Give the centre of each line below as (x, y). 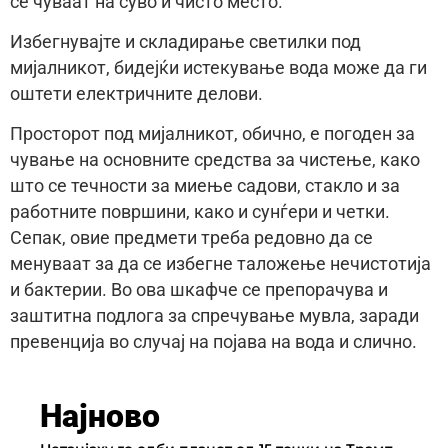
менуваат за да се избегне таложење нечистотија (220, 264)
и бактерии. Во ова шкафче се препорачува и (199, 290)
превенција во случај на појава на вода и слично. (213, 342)
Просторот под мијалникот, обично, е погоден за (212, 134)
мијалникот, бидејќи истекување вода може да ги (218, 68)
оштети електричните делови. (136, 94)
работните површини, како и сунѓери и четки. (200, 212)
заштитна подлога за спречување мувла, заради (214, 316)
